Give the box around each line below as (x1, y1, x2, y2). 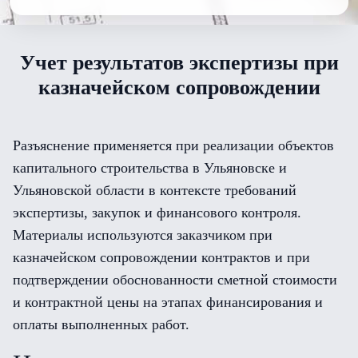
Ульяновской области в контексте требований (13, 182, 296, 198)
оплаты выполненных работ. (13, 316, 189, 332)
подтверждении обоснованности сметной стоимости (13, 272, 337, 288)
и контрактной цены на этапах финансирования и (13, 294, 323, 310)
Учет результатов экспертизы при (19, 51, 339, 74)
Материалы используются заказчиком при (13, 227, 272, 243)
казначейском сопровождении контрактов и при (13, 249, 310, 265)
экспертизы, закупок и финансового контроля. (13, 205, 301, 221)
